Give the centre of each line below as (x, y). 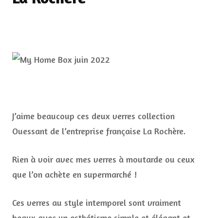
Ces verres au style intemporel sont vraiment (97, 203)
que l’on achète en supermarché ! (74, 174)
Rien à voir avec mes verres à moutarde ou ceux (103, 159)
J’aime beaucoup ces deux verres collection (93, 116)
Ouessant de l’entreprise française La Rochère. (99, 131)
